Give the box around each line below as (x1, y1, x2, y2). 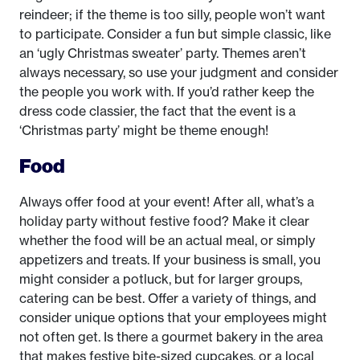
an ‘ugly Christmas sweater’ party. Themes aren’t (19, 45, 306, 61)
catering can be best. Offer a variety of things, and (19, 290, 317, 306)
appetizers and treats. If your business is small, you (19, 252, 321, 268)
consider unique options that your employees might (19, 309, 327, 325)
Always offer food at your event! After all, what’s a (19, 194, 314, 210)
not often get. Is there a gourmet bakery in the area (19, 329, 323, 345)
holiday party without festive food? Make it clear (19, 213, 309, 229)
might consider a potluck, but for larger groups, (19, 271, 302, 287)
